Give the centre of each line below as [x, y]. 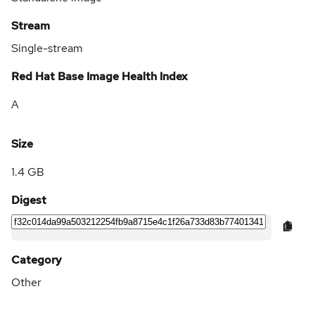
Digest [29, 200]
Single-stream [47, 48]
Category [37, 259]
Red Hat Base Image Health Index [99, 76]
